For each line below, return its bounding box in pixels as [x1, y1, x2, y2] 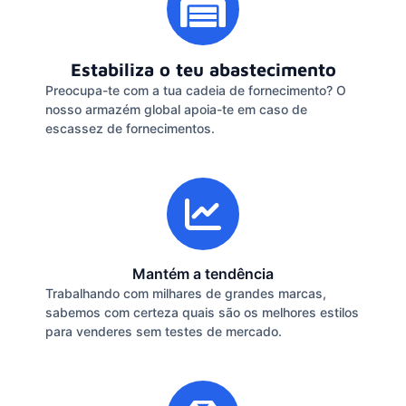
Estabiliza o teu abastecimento [70, 58, 336, 80]
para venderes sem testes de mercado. [45, 323, 282, 339]
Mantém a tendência [132, 264, 274, 283]
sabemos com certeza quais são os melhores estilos [45, 304, 359, 320]
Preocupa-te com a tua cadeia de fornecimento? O [45, 82, 346, 98]
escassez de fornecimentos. [45, 120, 215, 136]
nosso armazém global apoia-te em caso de [45, 101, 307, 117]
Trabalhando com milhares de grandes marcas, [45, 285, 326, 301]
